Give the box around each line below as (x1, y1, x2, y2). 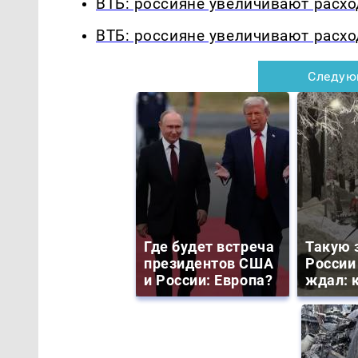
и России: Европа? (144, 272, 273, 289)
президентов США (144, 255, 274, 272)
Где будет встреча (144, 238, 275, 256)
